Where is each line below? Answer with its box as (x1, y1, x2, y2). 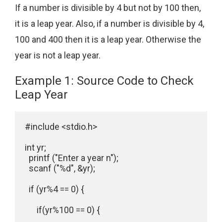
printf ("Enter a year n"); (25, 153, 118, 164)
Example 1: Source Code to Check (15, 74, 194, 88)
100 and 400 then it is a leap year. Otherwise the (15, 34, 201, 45)
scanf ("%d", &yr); (25, 163, 95, 174)
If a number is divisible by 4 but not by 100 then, (15, 2, 201, 13)
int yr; (25, 142, 46, 153)
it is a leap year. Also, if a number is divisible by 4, (15, 18, 204, 29)
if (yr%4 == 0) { (25, 184, 84, 195)
